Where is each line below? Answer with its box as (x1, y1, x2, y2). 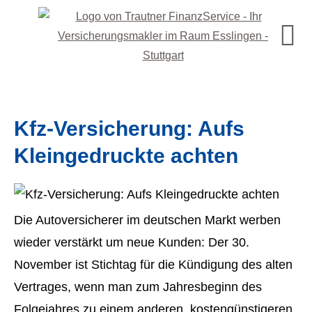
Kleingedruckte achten (14, 144, 238, 167)
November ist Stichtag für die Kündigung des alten (14, 258, 292, 272)
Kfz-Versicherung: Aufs (14, 117, 244, 140)
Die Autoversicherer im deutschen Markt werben (14, 213, 281, 227)
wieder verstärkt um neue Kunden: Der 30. (14, 235, 249, 249)
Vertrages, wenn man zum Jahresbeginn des (14, 280, 262, 294)
